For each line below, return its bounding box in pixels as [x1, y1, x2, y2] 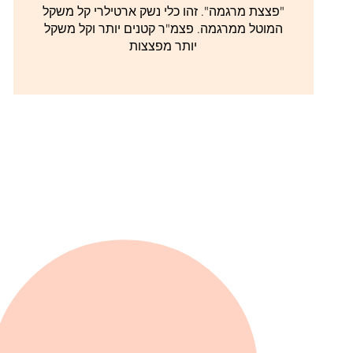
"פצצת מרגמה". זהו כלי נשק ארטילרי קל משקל [42, 2, 284, 20]
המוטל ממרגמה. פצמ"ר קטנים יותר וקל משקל [43, 20, 283, 38]
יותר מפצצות [129, 37, 198, 55]
